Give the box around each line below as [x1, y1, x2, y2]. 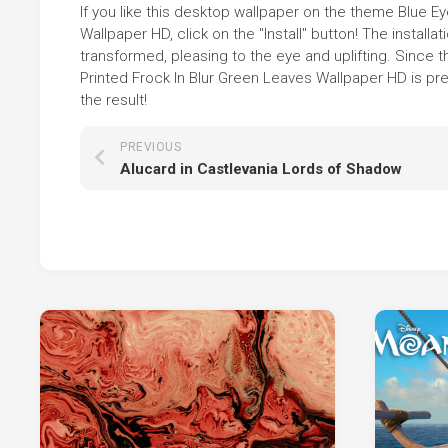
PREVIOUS [120, 140, 181, 155]
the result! [80, 91, 147, 110]
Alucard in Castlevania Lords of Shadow [120, 160, 402, 179]
